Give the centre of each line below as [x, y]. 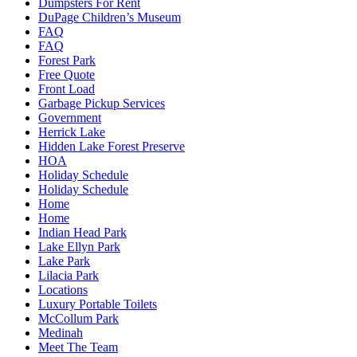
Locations [63, 290]
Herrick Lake [72, 132]
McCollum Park [78, 319]
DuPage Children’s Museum [110, 18]
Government [70, 118]
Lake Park [64, 261]
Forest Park [67, 61]
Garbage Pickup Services [102, 104]
